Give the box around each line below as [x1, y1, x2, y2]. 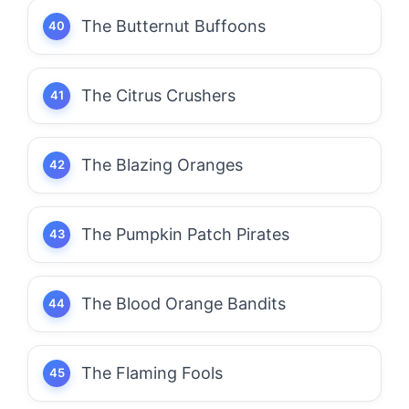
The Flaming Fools [81, 362, 223, 383]
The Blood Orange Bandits [81, 293, 286, 313]
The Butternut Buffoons [81, 16, 266, 36]
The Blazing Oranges [81, 154, 243, 174]
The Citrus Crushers [81, 85, 236, 105]
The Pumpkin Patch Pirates [81, 224, 289, 244]
